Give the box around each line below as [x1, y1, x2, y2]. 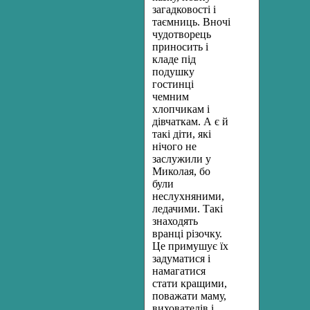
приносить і [152, 41, 208, 53]
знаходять [152, 215, 198, 227]
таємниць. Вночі [152, 16, 230, 28]
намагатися [152, 265, 206, 277]
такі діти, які [152, 128, 211, 140]
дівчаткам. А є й [152, 116, 228, 127]
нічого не [152, 140, 197, 152]
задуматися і [152, 253, 210, 264]
